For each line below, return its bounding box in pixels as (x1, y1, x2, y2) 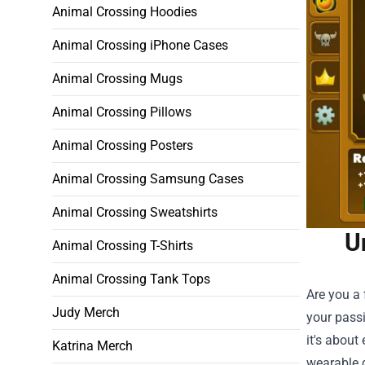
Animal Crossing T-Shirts (52, 238, 193, 253)
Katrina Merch (52, 338, 133, 354)
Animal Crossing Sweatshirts (52, 204, 218, 220)
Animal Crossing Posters (52, 138, 193, 153)
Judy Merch (52, 305, 120, 320)
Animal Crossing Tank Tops (52, 271, 210, 287)
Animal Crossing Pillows (52, 104, 191, 120)
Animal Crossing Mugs (52, 71, 182, 86)
